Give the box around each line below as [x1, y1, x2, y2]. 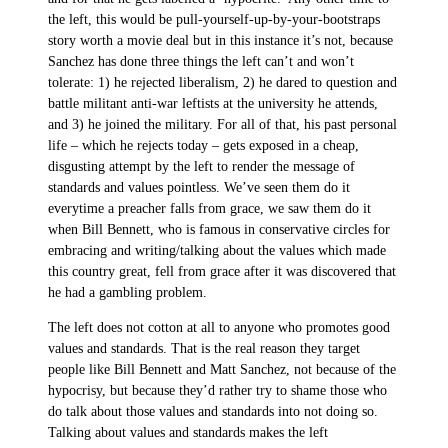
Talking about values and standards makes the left [48, 424, 328, 440]
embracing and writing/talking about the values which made [48, 243, 386, 259]
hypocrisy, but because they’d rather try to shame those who [48, 382, 387, 398]
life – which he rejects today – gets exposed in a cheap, [48, 138, 359, 154]
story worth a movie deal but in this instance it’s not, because [48, 33, 393, 49]
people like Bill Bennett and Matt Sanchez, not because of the [48, 361, 396, 377]
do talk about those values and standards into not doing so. [48, 403, 378, 419]
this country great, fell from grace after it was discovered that [48, 264, 396, 280]
